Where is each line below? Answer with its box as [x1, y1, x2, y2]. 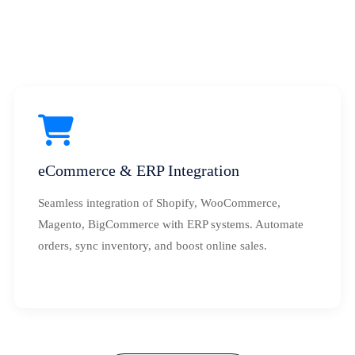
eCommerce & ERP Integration [38, 162, 239, 179]
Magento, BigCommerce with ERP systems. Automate [38, 218, 303, 231]
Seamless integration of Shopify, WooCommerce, [38, 197, 281, 209]
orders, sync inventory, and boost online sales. [38, 239, 267, 252]
